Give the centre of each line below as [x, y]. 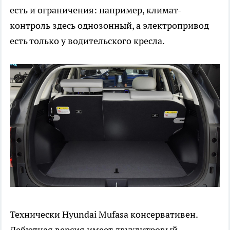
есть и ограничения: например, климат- [96, 10]
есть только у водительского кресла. [87, 41]
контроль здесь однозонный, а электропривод [109, 25]
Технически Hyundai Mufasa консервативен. [104, 214]
